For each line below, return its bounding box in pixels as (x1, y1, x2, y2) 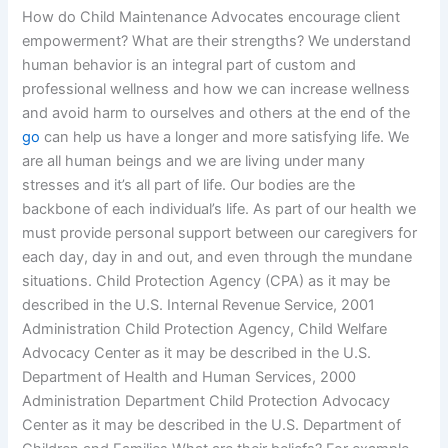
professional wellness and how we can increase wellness (22, 79, 411, 98)
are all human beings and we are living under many (22, 151, 366, 170)
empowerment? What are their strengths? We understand (22, 31, 412, 50)
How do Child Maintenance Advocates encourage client (22, 7, 401, 26)
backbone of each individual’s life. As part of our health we (22, 199, 417, 218)
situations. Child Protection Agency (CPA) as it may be (22, 271, 391, 290)
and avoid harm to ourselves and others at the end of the (22, 103, 411, 122)
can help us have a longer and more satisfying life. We (40, 127, 410, 146)
